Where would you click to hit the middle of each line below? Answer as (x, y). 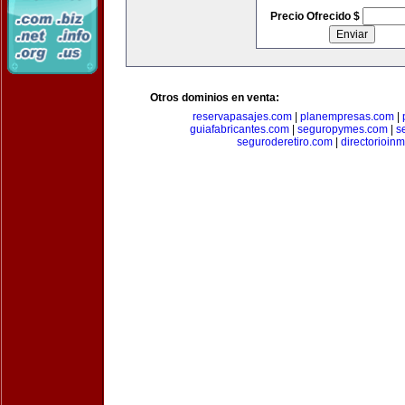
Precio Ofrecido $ (316, 16)
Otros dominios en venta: (215, 98)
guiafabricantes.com (239, 129)
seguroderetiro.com (284, 142)
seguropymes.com (342, 129)
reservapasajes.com (242, 117)
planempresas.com (347, 117)
